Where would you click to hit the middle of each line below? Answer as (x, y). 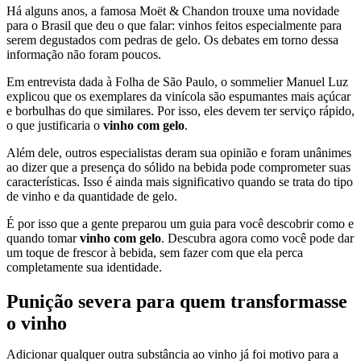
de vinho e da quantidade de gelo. (92, 196)
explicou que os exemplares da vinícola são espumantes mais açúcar (178, 96)
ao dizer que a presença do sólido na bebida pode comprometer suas (178, 167)
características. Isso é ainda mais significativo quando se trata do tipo (180, 181)
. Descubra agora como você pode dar (257, 238)
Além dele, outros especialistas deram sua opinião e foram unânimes (179, 152)
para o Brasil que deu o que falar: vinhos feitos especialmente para (174, 25)
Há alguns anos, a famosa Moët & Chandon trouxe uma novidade (173, 10)
